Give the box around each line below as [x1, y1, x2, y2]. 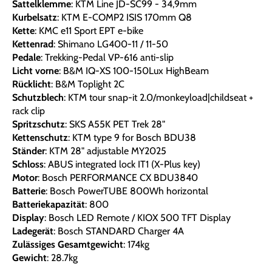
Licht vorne [12, 65, 59, 77]
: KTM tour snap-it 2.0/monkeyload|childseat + [64, 92, 253, 104]
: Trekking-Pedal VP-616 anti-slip [41, 52, 174, 64]
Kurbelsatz [12, 12, 57, 24]
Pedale [12, 52, 41, 64]
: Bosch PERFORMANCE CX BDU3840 [38, 172, 198, 184]
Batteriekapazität [12, 199, 85, 211]
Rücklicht [12, 78, 51, 90]
